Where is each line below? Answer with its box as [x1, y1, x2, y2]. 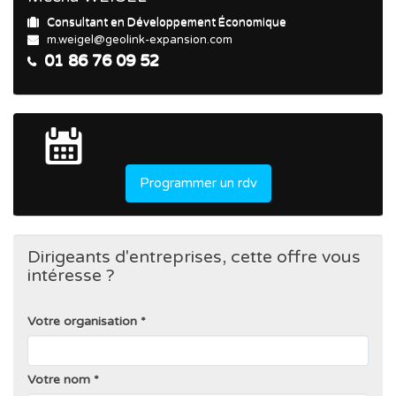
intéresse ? [27, 264, 115, 286]
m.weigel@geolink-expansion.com [47, 33, 232, 48]
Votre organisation [27, 313, 137, 329]
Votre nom [27, 371, 90, 387]
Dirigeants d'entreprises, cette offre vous [27, 246, 361, 268]
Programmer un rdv [139, 174, 257, 191]
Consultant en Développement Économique [47, 15, 286, 30]
